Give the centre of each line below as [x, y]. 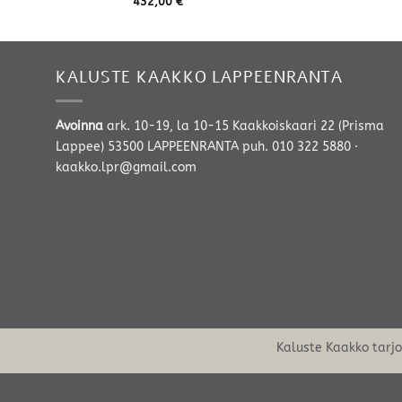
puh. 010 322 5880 [297, 146]
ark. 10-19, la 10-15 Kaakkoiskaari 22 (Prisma [245, 126]
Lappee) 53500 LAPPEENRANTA [149, 146]
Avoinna [81, 126]
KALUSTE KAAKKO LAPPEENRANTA [200, 77]
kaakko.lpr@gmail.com [126, 167]
